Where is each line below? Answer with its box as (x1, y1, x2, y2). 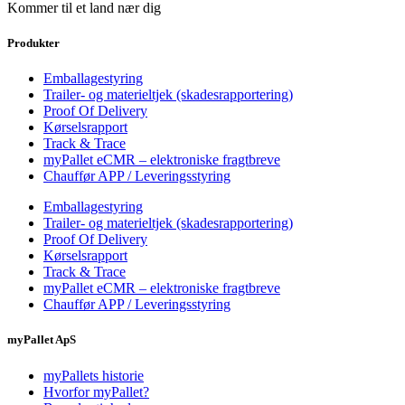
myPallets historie (43, 367, 144, 383)
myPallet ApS (7, 333, 76, 347)
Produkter (7, 36, 60, 51)
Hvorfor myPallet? (43, 383, 149, 400)
